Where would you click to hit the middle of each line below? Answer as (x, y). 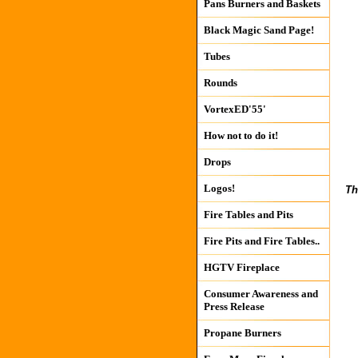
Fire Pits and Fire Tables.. (261, 241)
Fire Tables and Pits (248, 215)
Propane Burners (242, 333)
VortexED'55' (235, 109)
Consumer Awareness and (261, 294)
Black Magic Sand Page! (259, 30)
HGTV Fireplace (241, 267)
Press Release (234, 306)
